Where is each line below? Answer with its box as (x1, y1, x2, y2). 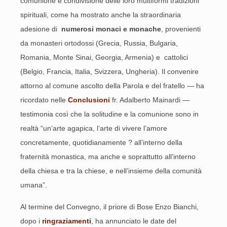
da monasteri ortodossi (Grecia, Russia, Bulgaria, (20, 39, 178, 47)
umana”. (20, 181, 47, 189)
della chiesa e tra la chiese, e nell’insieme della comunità (20, 167, 202, 175)
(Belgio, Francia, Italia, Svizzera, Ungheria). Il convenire (20, 67, 199, 75)
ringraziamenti (42, 217, 91, 225)
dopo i (20, 217, 42, 225)
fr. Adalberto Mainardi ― (110, 96, 190, 104)
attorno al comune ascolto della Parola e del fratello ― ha (20, 82, 204, 90)
